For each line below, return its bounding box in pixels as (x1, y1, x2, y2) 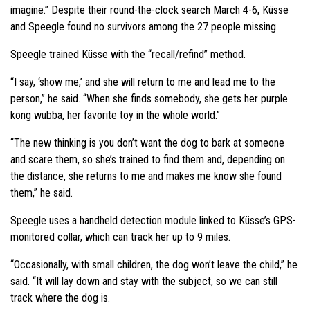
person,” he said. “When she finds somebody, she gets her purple (10, 91, 288, 105)
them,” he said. (10, 185, 73, 199)
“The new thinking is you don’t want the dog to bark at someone (10, 136, 284, 149)
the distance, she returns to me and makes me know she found (10, 169, 282, 183)
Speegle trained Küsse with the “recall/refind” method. (10, 47, 246, 61)
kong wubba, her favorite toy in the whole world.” (10, 108, 220, 122)
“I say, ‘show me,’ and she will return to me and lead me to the (10, 75, 275, 89)
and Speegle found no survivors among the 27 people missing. (10, 19, 278, 33)
